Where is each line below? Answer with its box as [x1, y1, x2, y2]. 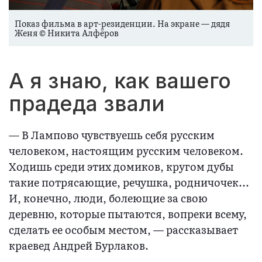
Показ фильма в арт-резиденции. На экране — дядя [15, 18, 230, 30]
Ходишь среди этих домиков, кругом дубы [9, 158, 234, 175]
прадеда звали [9, 91, 171, 117]
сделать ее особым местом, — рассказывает [9, 222, 238, 238]
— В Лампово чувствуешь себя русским [9, 127, 215, 143]
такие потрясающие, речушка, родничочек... [9, 174, 249, 191]
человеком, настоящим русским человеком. [9, 143, 243, 159]
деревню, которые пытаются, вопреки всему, [9, 206, 247, 222]
